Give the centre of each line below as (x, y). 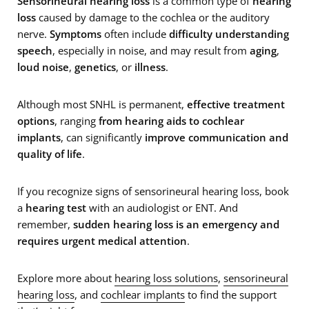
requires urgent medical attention (102, 240)
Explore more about (66, 278)
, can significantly (103, 137)
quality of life (50, 153)
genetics (95, 67)
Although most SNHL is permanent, (102, 104)
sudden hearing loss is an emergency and (176, 224)
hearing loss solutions (166, 278)
